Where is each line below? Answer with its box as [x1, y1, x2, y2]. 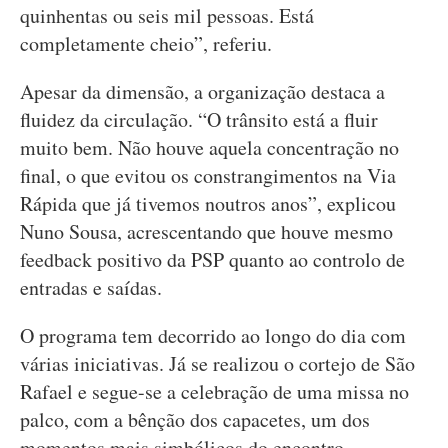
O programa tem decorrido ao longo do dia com [20, 322, 406, 349]
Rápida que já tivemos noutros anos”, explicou [20, 190, 396, 217]
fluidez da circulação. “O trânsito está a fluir [20, 106, 378, 133]
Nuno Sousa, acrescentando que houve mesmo [20, 218, 393, 245]
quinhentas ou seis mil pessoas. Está [20, 2, 314, 29]
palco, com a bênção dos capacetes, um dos [20, 406, 370, 433]
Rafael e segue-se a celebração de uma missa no [20, 378, 409, 405]
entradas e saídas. [20, 274, 162, 301]
